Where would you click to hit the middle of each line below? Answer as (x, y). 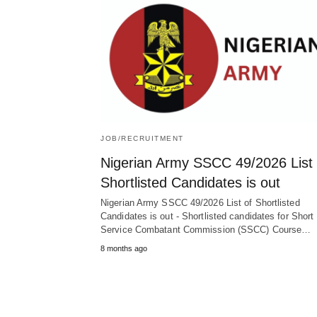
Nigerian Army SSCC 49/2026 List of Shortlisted (200, 203)
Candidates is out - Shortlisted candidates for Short (207, 217)
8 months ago (124, 249)
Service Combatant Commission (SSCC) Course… (206, 230)
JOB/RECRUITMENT (142, 139)
